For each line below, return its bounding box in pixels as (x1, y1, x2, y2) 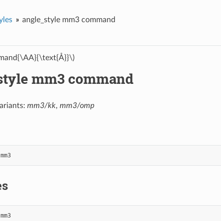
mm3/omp (59, 101, 94, 110)
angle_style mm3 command (22, 15, 115, 24)
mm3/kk (27, 101, 56, 110)
